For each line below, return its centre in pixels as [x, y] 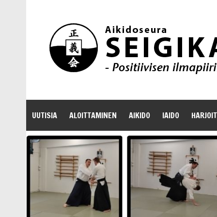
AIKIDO [139, 115]
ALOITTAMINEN [93, 115]
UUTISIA [44, 115]
